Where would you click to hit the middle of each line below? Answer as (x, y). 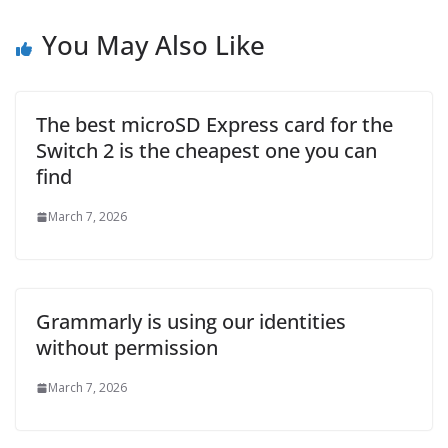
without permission (127, 347)
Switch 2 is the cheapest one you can (206, 150)
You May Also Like (153, 45)
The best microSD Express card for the (214, 124)
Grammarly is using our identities (191, 321)
